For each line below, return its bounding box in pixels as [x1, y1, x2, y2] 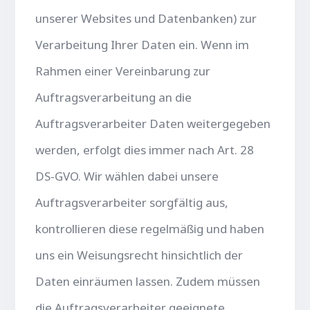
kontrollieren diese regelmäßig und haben [35, 220, 265, 237]
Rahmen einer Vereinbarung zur [35, 62, 211, 79]
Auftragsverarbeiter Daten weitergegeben [35, 115, 271, 131]
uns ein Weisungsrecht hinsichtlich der [35, 246, 244, 263]
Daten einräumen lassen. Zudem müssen [35, 273, 261, 289]
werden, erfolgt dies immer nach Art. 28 [35, 141, 255, 158]
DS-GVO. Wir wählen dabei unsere [35, 167, 219, 184]
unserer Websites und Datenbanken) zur [35, 10, 257, 26]
